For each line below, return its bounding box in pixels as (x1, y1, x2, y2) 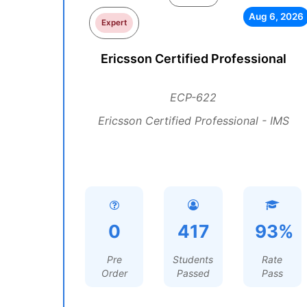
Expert (101, 18, 127, 27)
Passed (176, 267, 210, 279)
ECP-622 (170, 90, 217, 104)
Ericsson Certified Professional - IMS (97, 114, 289, 127)
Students (173, 254, 214, 265)
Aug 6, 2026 (248, 11, 304, 22)
